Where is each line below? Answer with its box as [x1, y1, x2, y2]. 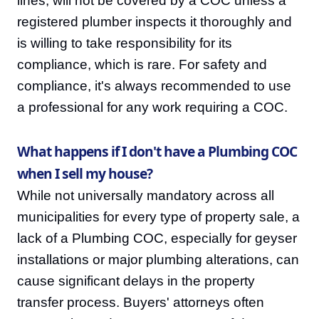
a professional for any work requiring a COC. [17, 100, 288, 115]
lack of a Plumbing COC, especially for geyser [17, 231, 297, 246]
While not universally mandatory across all [17, 188, 274, 203]
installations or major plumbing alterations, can [17, 252, 299, 267]
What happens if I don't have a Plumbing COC [17, 142, 297, 161]
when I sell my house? [17, 164, 152, 183]
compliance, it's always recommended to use [17, 78, 291, 93]
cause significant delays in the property [17, 273, 255, 288]
